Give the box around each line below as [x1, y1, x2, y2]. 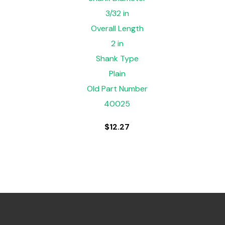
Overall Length [90, 23, 144, 34]
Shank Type [95, 53, 139, 64]
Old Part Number [86, 83, 148, 94]
